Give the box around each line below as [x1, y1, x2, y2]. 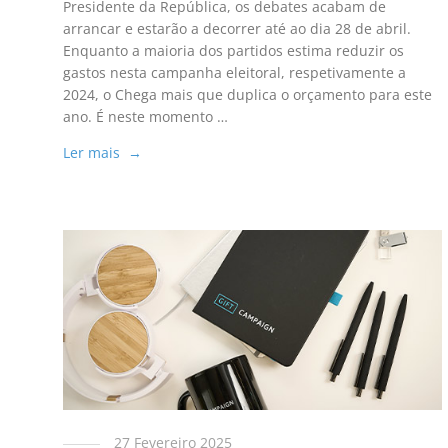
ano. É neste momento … [62, 107, 228, 127]
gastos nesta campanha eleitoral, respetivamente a [62, 63, 406, 83]
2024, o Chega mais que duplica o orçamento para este [62, 85, 432, 105]
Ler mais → [62, 143, 142, 163]
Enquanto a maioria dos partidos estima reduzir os [62, 41, 404, 61]
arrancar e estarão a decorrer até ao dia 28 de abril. [62, 19, 411, 39]
